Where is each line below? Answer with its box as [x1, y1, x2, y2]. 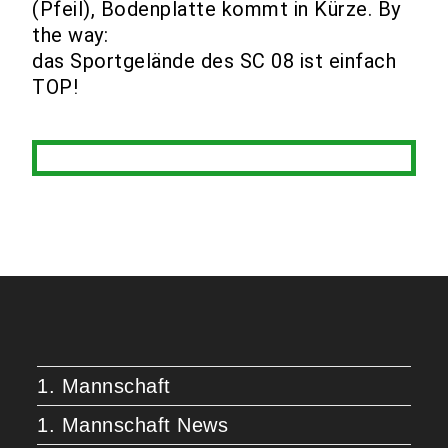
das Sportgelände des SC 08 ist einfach [32, 49, 397, 73]
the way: [32, 23, 109, 47]
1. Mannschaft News [37, 414, 229, 436]
